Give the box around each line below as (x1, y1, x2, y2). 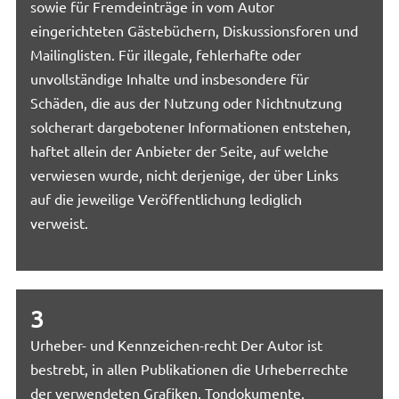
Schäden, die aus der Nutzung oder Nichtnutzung (30, 93, 343, 111)
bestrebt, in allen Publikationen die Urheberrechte (30, 360, 349, 379)
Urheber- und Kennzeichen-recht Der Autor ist (30, 336, 323, 354)
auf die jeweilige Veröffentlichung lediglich (30, 189, 303, 208)
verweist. (30, 213, 89, 232)
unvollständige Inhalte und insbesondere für (30, 69, 310, 87)
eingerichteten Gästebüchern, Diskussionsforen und (30, 20, 359, 39)
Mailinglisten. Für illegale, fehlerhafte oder (30, 45, 302, 63)
